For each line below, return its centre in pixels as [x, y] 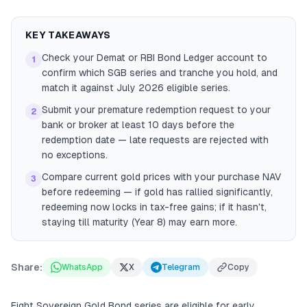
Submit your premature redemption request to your [156, 110]
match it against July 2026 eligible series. [136, 88]
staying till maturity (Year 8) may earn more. [139, 222]
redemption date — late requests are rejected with [155, 140]
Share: [27, 267]
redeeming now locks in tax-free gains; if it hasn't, [154, 207]
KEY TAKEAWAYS [68, 35]
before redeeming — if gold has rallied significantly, [157, 192]
